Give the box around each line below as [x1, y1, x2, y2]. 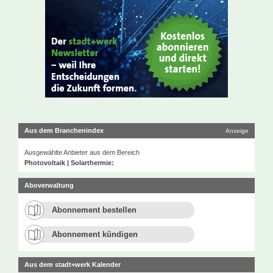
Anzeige [225, 127, 249, 135]
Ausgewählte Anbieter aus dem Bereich [24, 149, 140, 157]
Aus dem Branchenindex [24, 127, 104, 135]
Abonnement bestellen [52, 205, 136, 215]
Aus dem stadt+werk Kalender [24, 261, 121, 269]
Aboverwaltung [24, 182, 74, 190]
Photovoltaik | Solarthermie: [24, 159, 114, 167]
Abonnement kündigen [52, 230, 138, 239]
